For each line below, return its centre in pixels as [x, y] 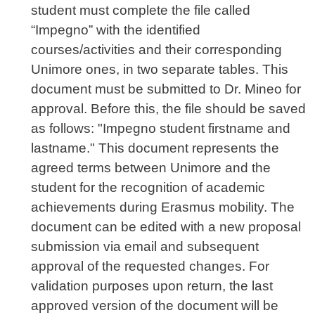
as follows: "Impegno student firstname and [161, 129]
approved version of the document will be [155, 306]
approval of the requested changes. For [150, 266]
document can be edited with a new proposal [166, 227]
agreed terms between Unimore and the [151, 168]
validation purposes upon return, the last [152, 286]
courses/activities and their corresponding [156, 50]
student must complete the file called [141, 11]
